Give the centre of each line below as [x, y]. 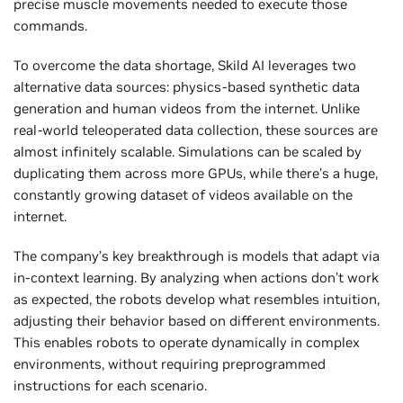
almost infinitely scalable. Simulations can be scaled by [188, 151]
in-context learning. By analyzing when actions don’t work [196, 277]
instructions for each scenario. [110, 385]
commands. [50, 25]
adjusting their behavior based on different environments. [197, 320]
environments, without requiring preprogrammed [170, 363]
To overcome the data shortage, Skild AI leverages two [185, 65]
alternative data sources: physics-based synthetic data [187, 86]
